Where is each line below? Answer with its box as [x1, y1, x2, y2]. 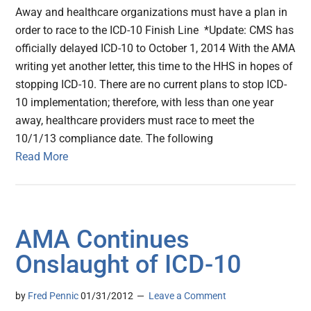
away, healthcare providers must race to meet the [15, 114, 255, 128]
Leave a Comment [149, 290, 227, 302]
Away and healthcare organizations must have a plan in [15, 6, 288, 19]
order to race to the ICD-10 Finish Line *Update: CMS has [15, 24, 294, 37]
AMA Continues [15, 225, 190, 255]
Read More [15, 150, 69, 164]
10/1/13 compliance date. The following [15, 132, 214, 146]
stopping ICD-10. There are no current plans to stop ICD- [15, 78, 287, 92]
